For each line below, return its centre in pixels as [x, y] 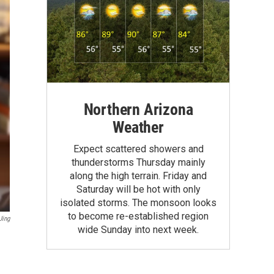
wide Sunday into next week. [138, 229]
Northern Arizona [138, 109]
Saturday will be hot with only [138, 189]
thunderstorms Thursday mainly [138, 162]
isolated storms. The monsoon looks [138, 202]
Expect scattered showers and [138, 149]
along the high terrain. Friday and [138, 176]
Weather [138, 127]
